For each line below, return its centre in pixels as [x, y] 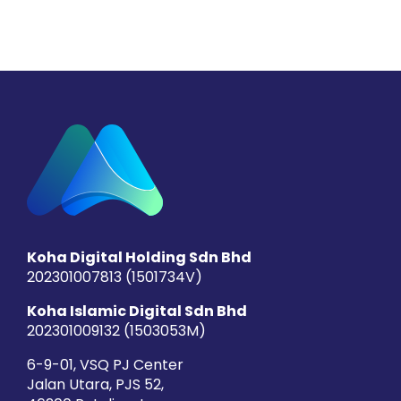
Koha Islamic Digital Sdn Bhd [137, 311]
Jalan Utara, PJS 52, [95, 384]
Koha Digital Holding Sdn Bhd [139, 257]
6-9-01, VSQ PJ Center [105, 364]
